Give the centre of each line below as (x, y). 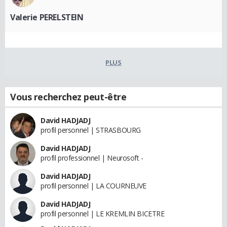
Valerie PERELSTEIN (47, 17)
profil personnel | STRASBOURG (91, 130)
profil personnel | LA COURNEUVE (93, 186)
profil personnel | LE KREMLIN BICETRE (103, 214)
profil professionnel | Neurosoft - (92, 158)
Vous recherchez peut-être (68, 97)
